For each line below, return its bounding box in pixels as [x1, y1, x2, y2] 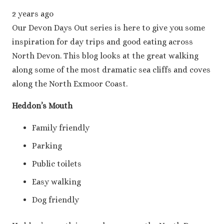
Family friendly [32, 123, 89, 133]
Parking [32, 141, 62, 151]
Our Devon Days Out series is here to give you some [12, 23, 205, 33]
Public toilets [32, 159, 81, 169]
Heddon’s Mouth [12, 101, 72, 111]
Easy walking [32, 177, 81, 187]
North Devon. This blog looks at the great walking [12, 51, 198, 61]
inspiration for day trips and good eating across [12, 37, 193, 47]
